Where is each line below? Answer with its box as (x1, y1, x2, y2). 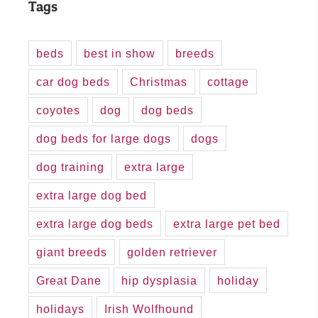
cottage (207, 75, 249, 89)
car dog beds (36, 75, 110, 89)
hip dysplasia (121, 274, 197, 287)
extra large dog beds (36, 217, 153, 231)
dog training (36, 160, 104, 174)
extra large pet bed (173, 217, 280, 231)
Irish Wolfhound (104, 302, 194, 316)
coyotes (36, 104, 80, 117)
